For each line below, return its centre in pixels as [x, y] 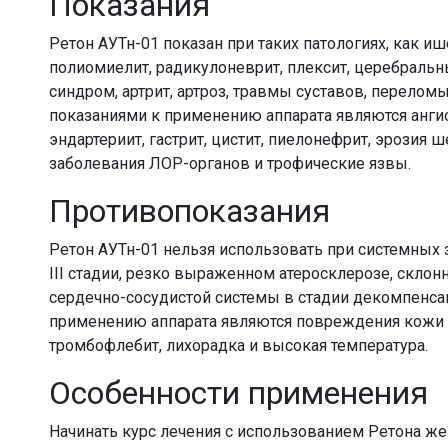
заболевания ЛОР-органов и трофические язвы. [230, 163]
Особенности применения [238, 392]
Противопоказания [189, 210]
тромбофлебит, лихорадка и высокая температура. [238, 345]
